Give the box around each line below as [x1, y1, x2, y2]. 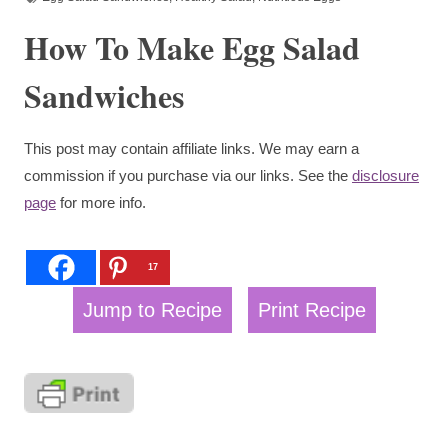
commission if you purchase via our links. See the [24, 166, 352, 184]
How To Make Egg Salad [24, 23, 360, 71]
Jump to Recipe [82, 298, 222, 321]
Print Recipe [257, 298, 366, 321]
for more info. [56, 193, 146, 211]
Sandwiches [24, 71, 184, 119]
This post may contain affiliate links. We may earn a [24, 139, 359, 157]
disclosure [352, 166, 419, 184]
